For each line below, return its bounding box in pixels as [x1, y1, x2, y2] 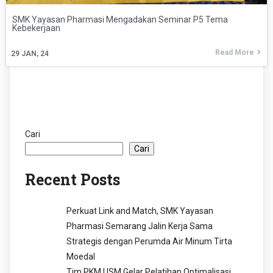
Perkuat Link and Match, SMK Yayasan [66, 205, 213, 216]
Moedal [66, 251, 95, 261]
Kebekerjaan [12, 23, 60, 34]
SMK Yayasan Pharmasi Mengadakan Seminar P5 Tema [12, 15, 228, 25]
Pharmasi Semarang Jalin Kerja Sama [66, 221, 213, 231]
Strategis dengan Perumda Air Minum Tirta [66, 236, 232, 246]
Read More [215, 48, 254, 57]
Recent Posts [25, 169, 120, 190]
